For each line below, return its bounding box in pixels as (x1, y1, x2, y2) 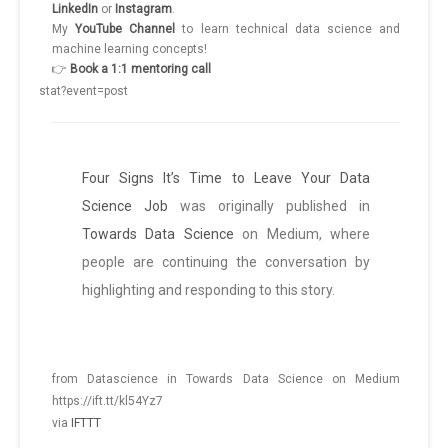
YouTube (75, 22, 123, 37)
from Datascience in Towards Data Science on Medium (52, 372, 400, 387)
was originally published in (168, 198, 370, 215)
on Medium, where (233, 226, 371, 243)
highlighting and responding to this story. (82, 282, 335, 299)
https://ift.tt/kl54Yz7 (52, 394, 163, 409)
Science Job (82, 198, 168, 215)
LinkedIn (52, 2, 98, 17)
